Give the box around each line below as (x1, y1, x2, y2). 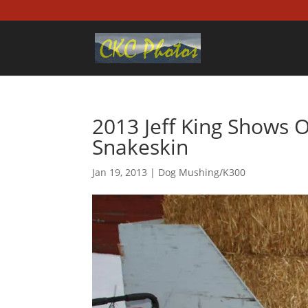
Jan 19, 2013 (92, 166, 148, 179)
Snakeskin (92, 133, 189, 161)
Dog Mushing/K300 (158, 166, 246, 179)
